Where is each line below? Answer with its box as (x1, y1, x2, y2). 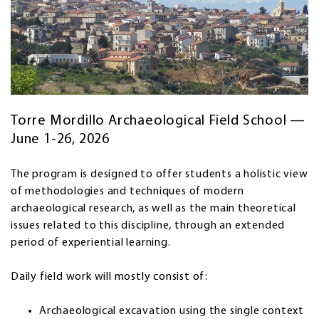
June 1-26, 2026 (11, 132, 110, 147)
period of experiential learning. (11, 236, 171, 249)
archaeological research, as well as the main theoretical (11, 202, 296, 214)
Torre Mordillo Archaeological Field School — (11, 113, 306, 128)
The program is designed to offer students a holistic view (11, 168, 308, 180)
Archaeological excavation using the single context (39, 305, 304, 317)
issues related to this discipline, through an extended (11, 219, 286, 231)
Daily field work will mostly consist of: (11, 271, 208, 283)
